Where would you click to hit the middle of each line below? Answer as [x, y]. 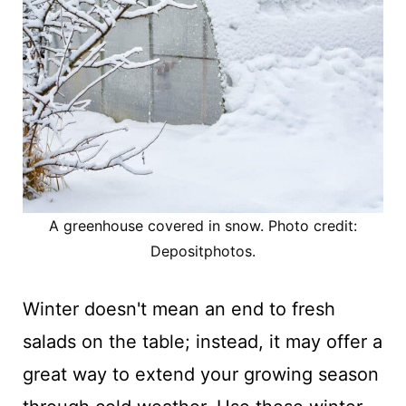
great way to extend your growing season [200, 374]
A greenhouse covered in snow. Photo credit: [203, 225]
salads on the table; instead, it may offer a [202, 341]
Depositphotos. [203, 251]
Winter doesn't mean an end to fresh [179, 309]
